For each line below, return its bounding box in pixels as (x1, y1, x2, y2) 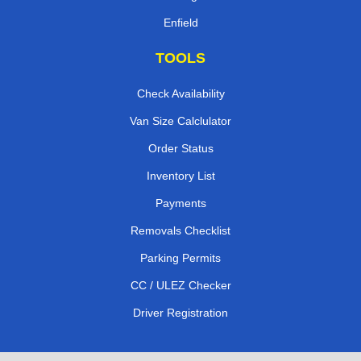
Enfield (163, 15, 198, 29)
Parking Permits (140, 251, 221, 264)
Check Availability (136, 86, 225, 100)
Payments (155, 196, 206, 210)
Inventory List (146, 168, 215, 182)
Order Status (147, 141, 214, 155)
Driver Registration (133, 305, 228, 319)
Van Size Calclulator (130, 114, 231, 127)
